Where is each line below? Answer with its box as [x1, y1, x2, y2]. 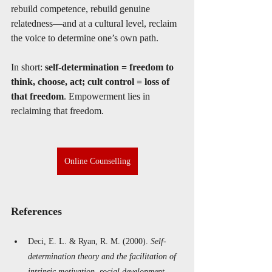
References [11, 205, 65, 217]
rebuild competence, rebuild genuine [11, 4, 152, 14]
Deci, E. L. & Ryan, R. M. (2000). [28, 237, 151, 246]
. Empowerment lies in [64, 91, 152, 101]
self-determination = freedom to [45, 62, 176, 72]
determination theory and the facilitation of [28, 252, 178, 261]
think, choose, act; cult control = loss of [11, 76, 172, 87]
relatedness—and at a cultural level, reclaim [11, 18, 179, 29]
